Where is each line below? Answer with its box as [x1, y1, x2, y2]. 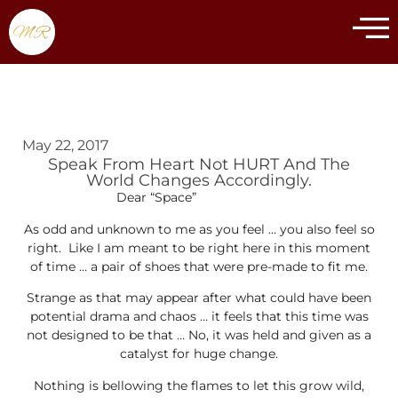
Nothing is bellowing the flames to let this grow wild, [34, 377, 364, 394]
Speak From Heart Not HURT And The [48, 155, 350, 175]
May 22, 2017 [22, 137, 108, 155]
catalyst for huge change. [120, 346, 278, 362]
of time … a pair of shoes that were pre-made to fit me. [30, 258, 368, 275]
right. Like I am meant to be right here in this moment [28, 239, 370, 256]
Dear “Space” [116, 189, 282, 206]
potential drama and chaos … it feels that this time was [29, 308, 369, 325]
